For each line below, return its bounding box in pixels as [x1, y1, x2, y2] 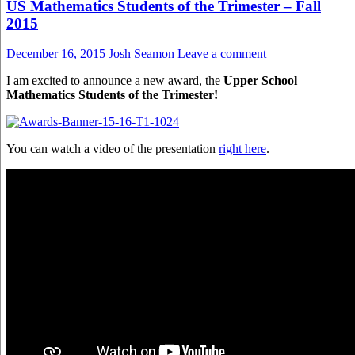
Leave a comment [177, 47, 266, 61]
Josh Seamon [109, 47, 174, 61]
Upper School [220, 74, 297, 88]
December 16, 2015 [6, 47, 105, 61]
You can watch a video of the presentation [6, 142, 219, 156]
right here [219, 142, 266, 156]
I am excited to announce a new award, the [6, 74, 220, 88]
